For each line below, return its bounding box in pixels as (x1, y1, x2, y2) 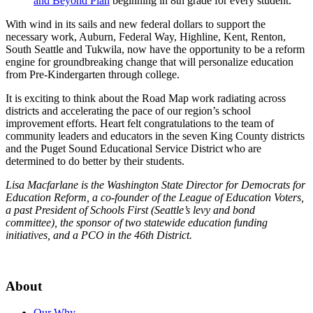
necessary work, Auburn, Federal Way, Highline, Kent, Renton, (6, 30, 286, 43)
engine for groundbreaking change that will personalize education (6, 55, 293, 68)
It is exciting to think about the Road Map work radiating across (6, 92, 286, 104)
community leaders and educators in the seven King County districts (6, 129, 305, 142)
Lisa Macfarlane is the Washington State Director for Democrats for (6, 178, 305, 191)
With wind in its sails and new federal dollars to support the (6, 17, 265, 30)
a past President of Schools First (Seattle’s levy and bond (6, 203, 255, 216)
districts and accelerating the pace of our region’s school (6, 104, 251, 117)
